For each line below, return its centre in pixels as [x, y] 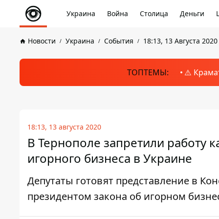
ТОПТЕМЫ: [148, 72]
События [119, 41]
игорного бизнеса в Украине [110, 158]
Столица [154, 13]
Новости [42, 41]
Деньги [192, 13]
